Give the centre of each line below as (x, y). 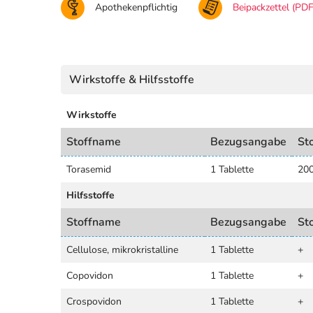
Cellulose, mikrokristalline (122, 249)
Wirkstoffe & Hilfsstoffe (132, 79)
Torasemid (89, 169)
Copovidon (90, 275)
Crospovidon (94, 301)
